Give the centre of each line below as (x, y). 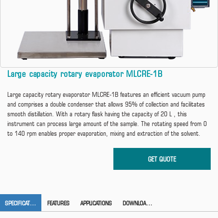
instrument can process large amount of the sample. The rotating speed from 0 (107, 124)
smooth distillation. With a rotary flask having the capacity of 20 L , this (97, 114)
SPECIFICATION (33, 203)
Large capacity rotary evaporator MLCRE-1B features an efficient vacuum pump (106, 95)
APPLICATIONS (96, 203)
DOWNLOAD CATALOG (149, 203)
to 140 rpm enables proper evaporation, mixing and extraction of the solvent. (104, 134)
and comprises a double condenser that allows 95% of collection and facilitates (106, 104)
